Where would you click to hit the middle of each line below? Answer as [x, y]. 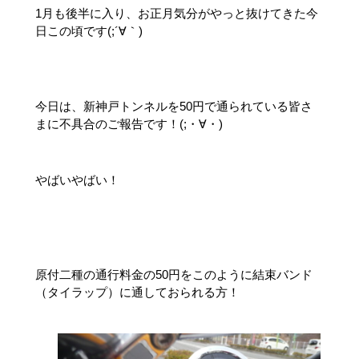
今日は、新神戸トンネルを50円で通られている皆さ [174, 106]
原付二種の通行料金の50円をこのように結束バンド [174, 274]
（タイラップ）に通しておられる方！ [137, 292]
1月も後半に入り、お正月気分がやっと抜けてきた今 [177, 13]
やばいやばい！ [77, 179]
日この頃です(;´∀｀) [89, 30]
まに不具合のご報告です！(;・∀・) [129, 123]
